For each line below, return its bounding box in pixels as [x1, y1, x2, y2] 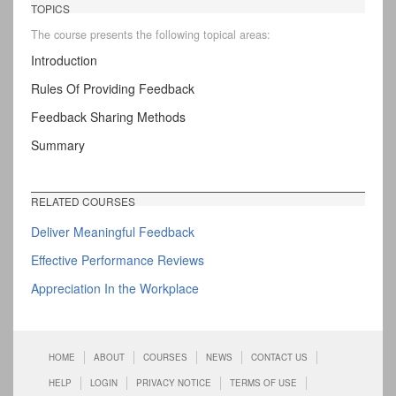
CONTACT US [251, 351, 308, 364]
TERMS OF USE [230, 377, 297, 390]
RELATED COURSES [31, 194, 135, 209]
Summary [31, 136, 85, 155]
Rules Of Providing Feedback [31, 80, 194, 98]
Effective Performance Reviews [31, 251, 204, 270]
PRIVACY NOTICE [136, 377, 211, 390]
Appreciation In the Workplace [31, 279, 199, 298]
